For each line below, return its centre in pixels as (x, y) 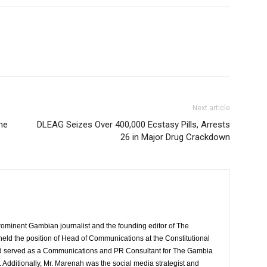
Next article (211, 108)
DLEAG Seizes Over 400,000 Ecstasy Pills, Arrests (133, 125)
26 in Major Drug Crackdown (175, 137)
